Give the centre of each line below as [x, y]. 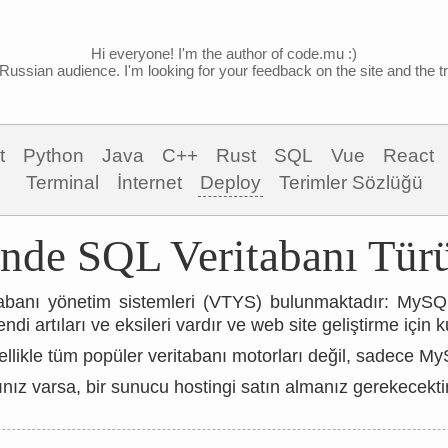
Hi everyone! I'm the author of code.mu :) [224, 53]
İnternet [149, 182]
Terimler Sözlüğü [350, 182]
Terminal [62, 182]
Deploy [230, 182]
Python [53, 155]
